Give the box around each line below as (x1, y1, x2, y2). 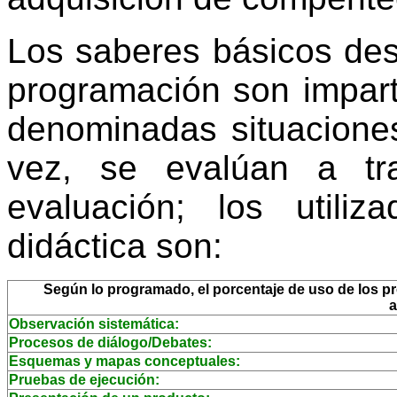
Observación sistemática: (9, 315, 179, 331)
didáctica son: (7, 226, 222, 265)
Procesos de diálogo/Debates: (9, 334, 212, 350)
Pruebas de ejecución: (9, 371, 160, 387)
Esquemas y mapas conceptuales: (9, 353, 240, 369)
